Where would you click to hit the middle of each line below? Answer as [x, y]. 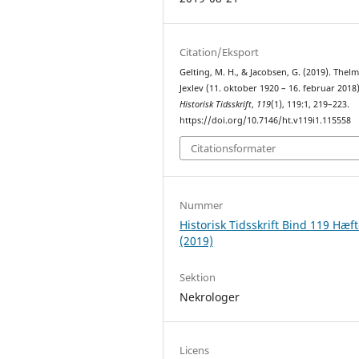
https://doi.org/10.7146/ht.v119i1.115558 [266, 120]
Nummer [202, 206]
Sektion [198, 278]
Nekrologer [210, 297]
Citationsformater [234, 149]
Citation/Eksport [220, 52]
